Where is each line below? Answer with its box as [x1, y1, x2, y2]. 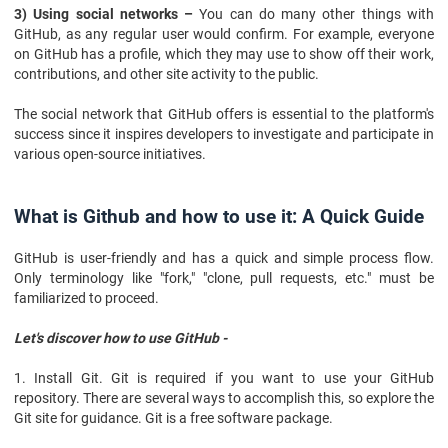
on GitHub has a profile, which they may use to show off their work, [14, 46, 434, 62]
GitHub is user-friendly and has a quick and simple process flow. [14, 250, 434, 266]
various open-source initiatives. [14, 146, 206, 162]
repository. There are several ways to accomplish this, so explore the [14, 390, 434, 406]
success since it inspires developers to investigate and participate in [14, 126, 434, 142]
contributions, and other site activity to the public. [14, 66, 319, 82]
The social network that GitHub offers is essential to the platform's [14, 106, 434, 122]
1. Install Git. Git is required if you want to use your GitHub [14, 370, 434, 386]
